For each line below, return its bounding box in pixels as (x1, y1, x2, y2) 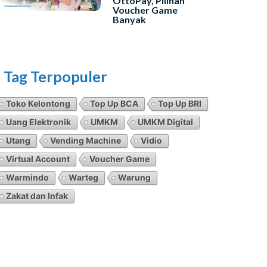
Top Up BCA (90, 98, 138, 108)
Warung (118, 172, 151, 182)
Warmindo (6, 172, 49, 182)
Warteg (69, 172, 98, 182)
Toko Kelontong (6, 98, 70, 108)
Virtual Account (6, 154, 70, 164)
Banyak (112, 14, 146, 25)
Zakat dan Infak (6, 191, 68, 201)
